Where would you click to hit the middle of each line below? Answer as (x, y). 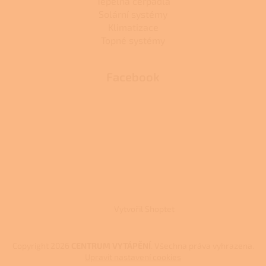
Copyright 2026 (42, 245)
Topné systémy (133, 40)
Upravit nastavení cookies (133, 256)
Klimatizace (133, 27)
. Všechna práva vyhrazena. (202, 245)
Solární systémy (133, 14)
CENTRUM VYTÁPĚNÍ (111, 245)
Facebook (133, 76)
